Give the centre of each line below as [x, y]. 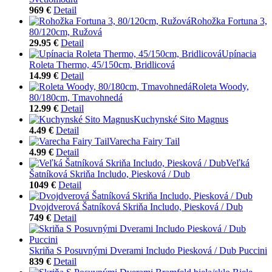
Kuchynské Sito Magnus [181, 119]
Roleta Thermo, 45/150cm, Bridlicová [102, 64]
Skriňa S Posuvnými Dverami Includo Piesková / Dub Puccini [148, 250]
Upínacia [239, 53]
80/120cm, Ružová [66, 32]
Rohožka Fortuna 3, [229, 21]
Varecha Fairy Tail [144, 141]
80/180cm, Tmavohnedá [76, 97]
